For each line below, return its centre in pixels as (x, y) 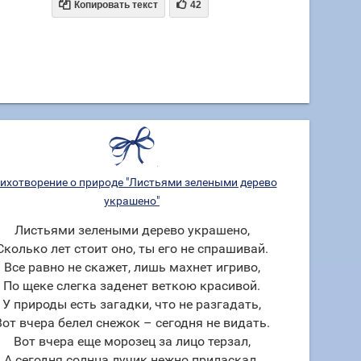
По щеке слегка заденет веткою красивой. (132, 286)
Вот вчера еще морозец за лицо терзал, (132, 341)
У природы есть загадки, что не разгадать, (132, 304)
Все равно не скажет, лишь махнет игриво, (132, 267)
